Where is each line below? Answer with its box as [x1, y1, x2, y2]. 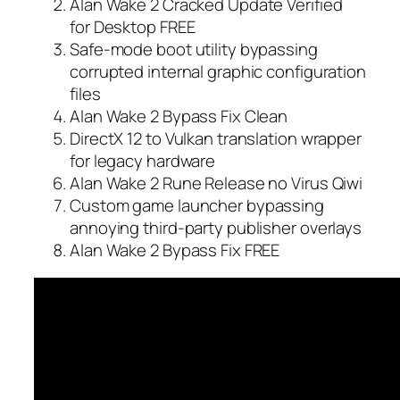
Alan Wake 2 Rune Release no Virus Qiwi [70, 171, 363, 195]
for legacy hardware [70, 148, 216, 172]
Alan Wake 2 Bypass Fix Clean [70, 104, 288, 128]
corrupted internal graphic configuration [70, 59, 366, 83]
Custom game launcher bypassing [70, 193, 324, 217]
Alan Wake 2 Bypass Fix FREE [70, 237, 280, 262]
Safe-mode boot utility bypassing [70, 37, 318, 61]
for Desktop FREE [70, 14, 196, 38]
